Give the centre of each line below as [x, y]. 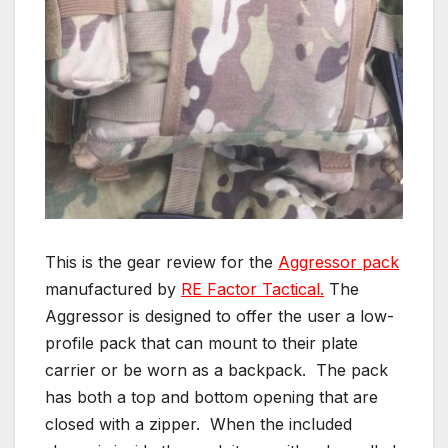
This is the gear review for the [161, 261]
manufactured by [113, 288]
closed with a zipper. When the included [198, 423]
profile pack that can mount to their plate [201, 342]
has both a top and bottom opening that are [211, 396]
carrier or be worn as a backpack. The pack [216, 369]
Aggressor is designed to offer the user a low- [219, 315]
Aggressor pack [338, 261]
